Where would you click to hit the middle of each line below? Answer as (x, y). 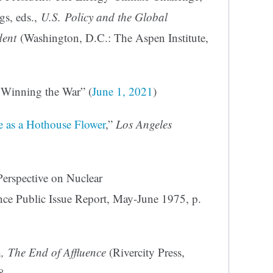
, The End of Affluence (54, 252)
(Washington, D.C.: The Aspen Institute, (112, 38)
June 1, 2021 (122, 91)
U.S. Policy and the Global (104, 17)
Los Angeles (144, 124)
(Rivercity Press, (145, 252)
